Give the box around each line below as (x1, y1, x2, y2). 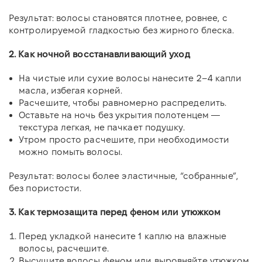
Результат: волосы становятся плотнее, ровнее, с (9, 12, 227, 23)
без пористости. (9, 182, 82, 193)
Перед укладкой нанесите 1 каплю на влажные (19, 230, 227, 241)
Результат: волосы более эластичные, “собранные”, (9, 170, 238, 181)
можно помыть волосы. (19, 146, 123, 157)
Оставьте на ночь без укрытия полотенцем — (19, 109, 220, 120)
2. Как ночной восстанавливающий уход (9, 49, 190, 59)
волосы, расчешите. (19, 243, 109, 253)
